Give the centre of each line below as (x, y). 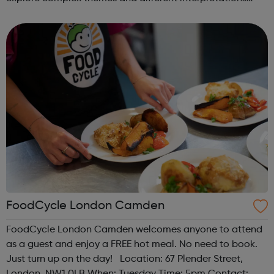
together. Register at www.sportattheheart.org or (118, 14)
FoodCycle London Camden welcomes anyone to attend (134, 230)
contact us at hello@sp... (61, 28)
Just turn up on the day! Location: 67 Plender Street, (63, 260)
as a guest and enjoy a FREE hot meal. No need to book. (132, 245)
